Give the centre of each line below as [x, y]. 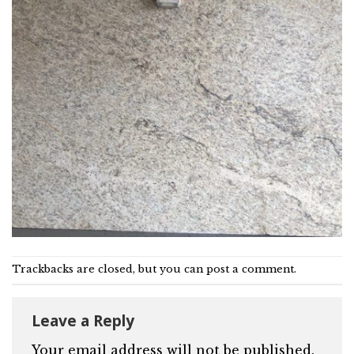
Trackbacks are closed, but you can [109, 269]
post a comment [250, 269]
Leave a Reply [85, 321]
